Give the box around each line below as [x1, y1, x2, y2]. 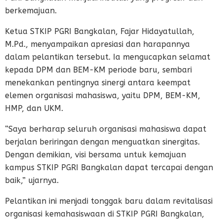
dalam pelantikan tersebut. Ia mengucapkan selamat [5, 52, 210, 62]
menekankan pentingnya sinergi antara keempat [5, 78, 190, 88]
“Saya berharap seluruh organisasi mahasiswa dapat [5, 124, 206, 134]
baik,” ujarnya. [5, 176, 59, 185]
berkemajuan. [5, 6, 57, 16]
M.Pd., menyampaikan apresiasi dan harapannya [5, 39, 190, 49]
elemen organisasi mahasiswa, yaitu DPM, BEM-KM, [5, 91, 200, 101]
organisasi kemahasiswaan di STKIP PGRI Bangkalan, [5, 209, 204, 219]
